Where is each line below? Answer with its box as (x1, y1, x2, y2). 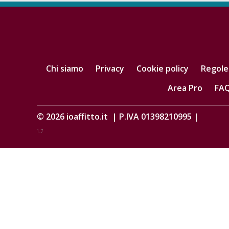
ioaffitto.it (66, 111, 110, 123)
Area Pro (168, 82, 202, 94)
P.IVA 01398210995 (117, 111, 194, 123)
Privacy (95, 62, 124, 74)
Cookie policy (136, 62, 189, 74)
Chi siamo (45, 62, 83, 74)
